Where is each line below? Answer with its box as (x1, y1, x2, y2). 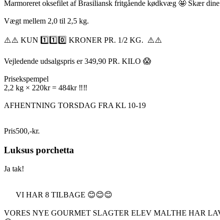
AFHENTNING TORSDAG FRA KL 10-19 (4, 101, 146, 110)
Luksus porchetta (4, 144, 74, 155)
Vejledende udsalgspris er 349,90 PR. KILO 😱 (4, 56, 151, 65)
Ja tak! (4, 165, 24, 173)
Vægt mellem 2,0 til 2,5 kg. (4, 16, 89, 25)
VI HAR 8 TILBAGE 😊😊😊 (4, 191, 112, 199)
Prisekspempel (4, 74, 49, 83)
